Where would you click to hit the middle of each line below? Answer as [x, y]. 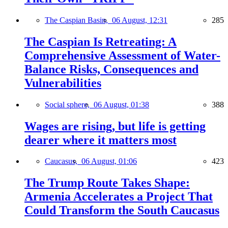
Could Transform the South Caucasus [122, 210]
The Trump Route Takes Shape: [107, 183]
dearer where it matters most [101, 140]
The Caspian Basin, [78, 20]
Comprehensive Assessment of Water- [122, 55]
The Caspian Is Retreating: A [101, 41]
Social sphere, [69, 104]
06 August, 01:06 [109, 161]
